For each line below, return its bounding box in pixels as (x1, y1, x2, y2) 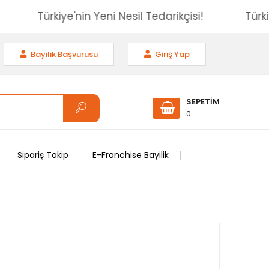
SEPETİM (186, 96, 220, 107)
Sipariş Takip (17, 149, 68, 161)
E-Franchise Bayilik (92, 149, 169, 161)
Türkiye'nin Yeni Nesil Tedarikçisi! (58, 9, 224, 23)
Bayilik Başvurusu (29, 48, 98, 60)
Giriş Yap (153, 48, 190, 60)
